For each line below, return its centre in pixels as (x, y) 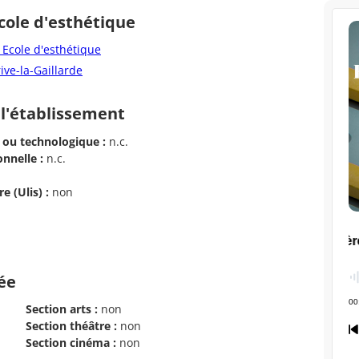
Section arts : (62, 309)
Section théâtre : (71, 326)
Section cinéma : (71, 343)
